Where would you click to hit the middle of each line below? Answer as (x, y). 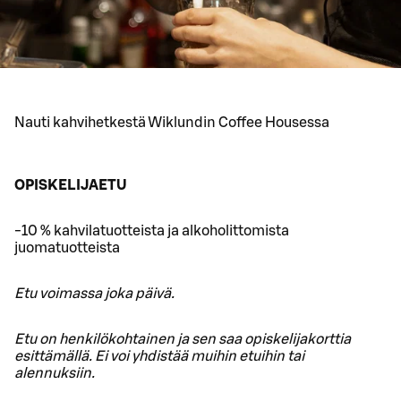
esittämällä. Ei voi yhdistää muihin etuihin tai (159, 357)
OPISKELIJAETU (70, 186)
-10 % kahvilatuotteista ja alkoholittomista (152, 231)
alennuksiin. (55, 374)
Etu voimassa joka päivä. (94, 294)
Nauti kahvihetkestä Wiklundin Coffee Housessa (172, 123)
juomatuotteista (67, 248)
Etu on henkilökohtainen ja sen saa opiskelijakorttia (183, 340)
